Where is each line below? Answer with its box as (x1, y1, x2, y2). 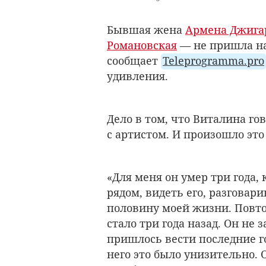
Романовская (107, 38, 177, 53)
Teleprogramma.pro (163, 53, 264, 68)
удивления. (107, 69, 168, 84)
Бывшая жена (107, 23, 185, 37)
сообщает (107, 53, 161, 68)
